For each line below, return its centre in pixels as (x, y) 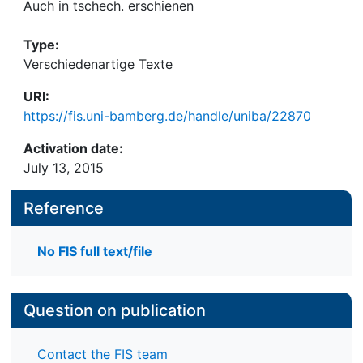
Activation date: (73, 148)
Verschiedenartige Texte (98, 64)
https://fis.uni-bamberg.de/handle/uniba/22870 (167, 116)
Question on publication (115, 311)
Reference (64, 208)
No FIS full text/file (95, 252)
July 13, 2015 (64, 168)
